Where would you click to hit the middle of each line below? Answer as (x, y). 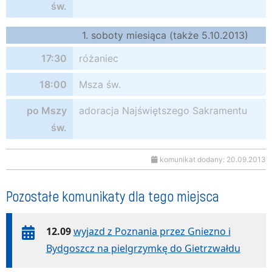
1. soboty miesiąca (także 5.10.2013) (165, 35)
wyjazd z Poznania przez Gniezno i (152, 231)
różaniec (99, 58)
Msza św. (100, 84)
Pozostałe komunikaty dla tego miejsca (113, 196)
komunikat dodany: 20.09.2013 (212, 159)
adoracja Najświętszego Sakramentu (163, 110)
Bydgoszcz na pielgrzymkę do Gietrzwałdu (143, 248)
